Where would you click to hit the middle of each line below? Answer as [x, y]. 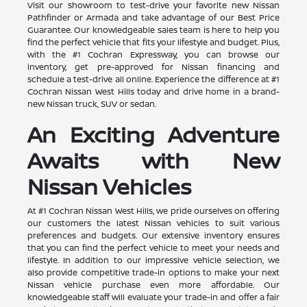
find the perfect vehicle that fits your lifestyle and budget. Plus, [153, 42]
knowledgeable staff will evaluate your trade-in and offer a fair [153, 297]
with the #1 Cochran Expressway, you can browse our [153, 54]
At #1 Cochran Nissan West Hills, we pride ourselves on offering [153, 210]
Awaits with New [153, 160]
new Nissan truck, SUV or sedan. [91, 103]
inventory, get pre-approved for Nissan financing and [153, 66]
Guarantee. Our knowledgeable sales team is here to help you [153, 29]
